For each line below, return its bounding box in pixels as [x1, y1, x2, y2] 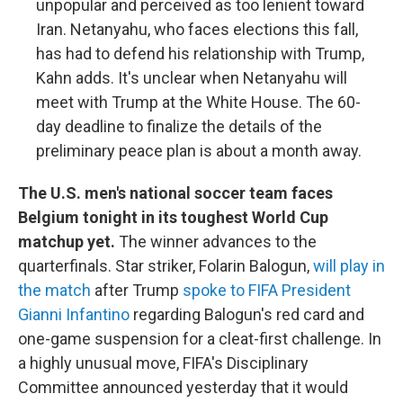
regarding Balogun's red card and [130, 305, 364, 325]
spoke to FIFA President [183, 281, 351, 300]
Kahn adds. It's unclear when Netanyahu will [36, 68, 347, 88]
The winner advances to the [119, 232, 317, 252]
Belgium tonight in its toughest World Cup [18, 208, 328, 228]
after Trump [91, 281, 183, 300]
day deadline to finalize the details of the [36, 117, 322, 137]
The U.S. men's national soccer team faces [18, 184, 333, 203]
